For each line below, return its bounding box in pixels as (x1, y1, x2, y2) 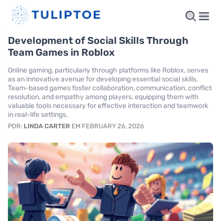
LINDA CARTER (24, 122, 70, 130)
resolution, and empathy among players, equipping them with (8, 93, 199, 102)
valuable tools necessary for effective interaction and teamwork (8, 102, 208, 110)
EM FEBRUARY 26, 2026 (70, 122, 144, 130)
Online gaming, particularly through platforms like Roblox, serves (8, 66, 208, 75)
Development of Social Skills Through (8, 35, 188, 47)
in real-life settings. (8, 110, 68, 119)
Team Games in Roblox (8, 46, 115, 59)
